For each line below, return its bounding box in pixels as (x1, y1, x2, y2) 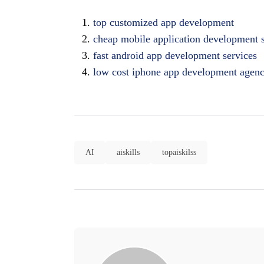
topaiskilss (162, 148, 196, 157)
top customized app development (93, 16, 234, 28)
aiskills (117, 148, 140, 157)
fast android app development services (93, 49, 257, 61)
